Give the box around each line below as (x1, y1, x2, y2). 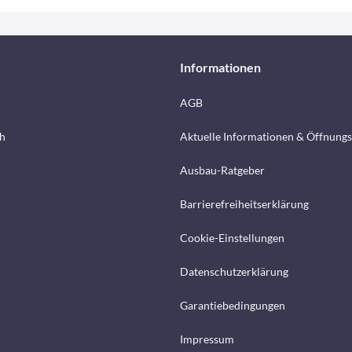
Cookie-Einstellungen (180, 231, 284, 244)
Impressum (180, 332, 234, 346)
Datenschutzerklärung (180, 265, 288, 278)
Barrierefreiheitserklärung (180, 197, 309, 211)
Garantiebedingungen (180, 299, 285, 312)
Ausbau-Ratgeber (180, 163, 265, 177)
